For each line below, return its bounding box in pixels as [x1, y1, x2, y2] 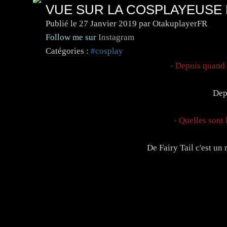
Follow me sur [45, 32, 98, 42]
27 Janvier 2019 [79, 18, 137, 28]
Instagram [98, 32, 134, 42]
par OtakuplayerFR [136, 18, 207, 28]
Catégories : [45, 46, 89, 56]
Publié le [45, 18, 79, 28]
